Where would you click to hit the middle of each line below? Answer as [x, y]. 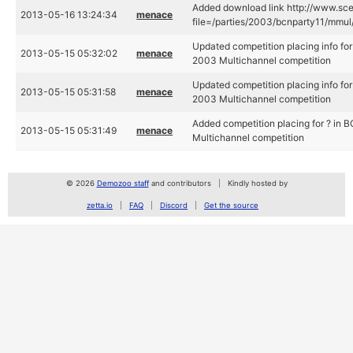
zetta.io [100, 205]
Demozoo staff [123, 183]
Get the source [231, 205]
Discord [174, 205]
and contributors [180, 183]
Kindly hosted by [257, 183]
